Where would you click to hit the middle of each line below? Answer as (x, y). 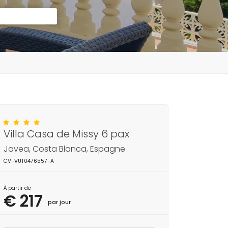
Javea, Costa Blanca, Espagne (64, 149)
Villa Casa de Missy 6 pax (66, 134)
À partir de (17, 188)
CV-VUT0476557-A (29, 161)
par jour (59, 202)
